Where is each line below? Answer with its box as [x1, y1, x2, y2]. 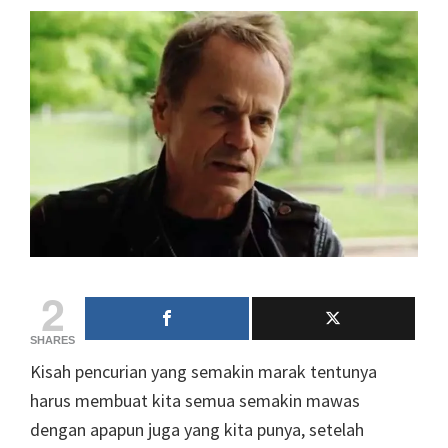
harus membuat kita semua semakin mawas [30, 388, 360, 412]
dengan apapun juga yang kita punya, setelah [30, 417, 364, 441]
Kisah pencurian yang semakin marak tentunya [30, 359, 377, 383]
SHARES [30, 333, 75, 346]
